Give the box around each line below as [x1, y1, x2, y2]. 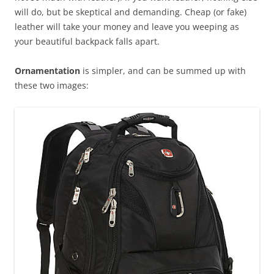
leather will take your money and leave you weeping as [15, 21, 239, 32]
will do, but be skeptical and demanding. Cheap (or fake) [15, 6, 246, 18]
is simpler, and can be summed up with [80, 65, 246, 76]
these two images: [15, 80, 89, 91]
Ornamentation [15, 65, 80, 76]
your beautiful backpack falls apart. [15, 35, 160, 47]
